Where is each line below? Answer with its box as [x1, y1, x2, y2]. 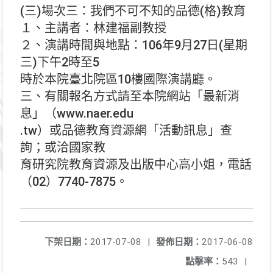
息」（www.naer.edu [20, 106, 133, 121]
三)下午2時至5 [20, 55, 99, 69]
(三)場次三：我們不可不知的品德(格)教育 [20, 4, 246, 18]
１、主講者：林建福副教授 [20, 21, 166, 35]
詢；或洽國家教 [20, 140, 105, 155]
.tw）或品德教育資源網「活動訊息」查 [20, 123, 232, 138]
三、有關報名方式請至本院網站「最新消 [20, 89, 239, 104]
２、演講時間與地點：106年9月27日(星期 [20, 38, 247, 52]
